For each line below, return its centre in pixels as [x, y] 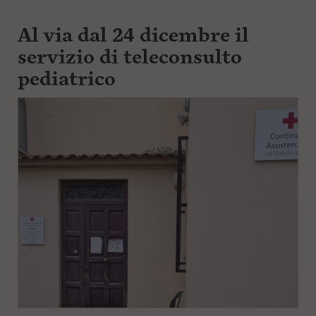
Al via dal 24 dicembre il [133, 35]
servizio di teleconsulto [129, 57]
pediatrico [66, 79]
